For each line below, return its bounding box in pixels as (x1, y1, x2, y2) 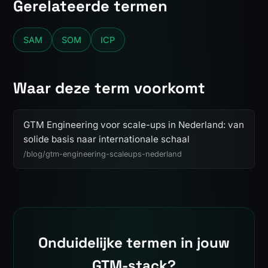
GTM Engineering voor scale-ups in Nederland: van (23, 119, 245, 131)
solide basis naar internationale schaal (23, 133, 190, 145)
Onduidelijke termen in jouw (38, 233, 230, 252)
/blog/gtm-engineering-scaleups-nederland (23, 149, 182, 159)
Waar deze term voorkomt (13, 78, 206, 98)
